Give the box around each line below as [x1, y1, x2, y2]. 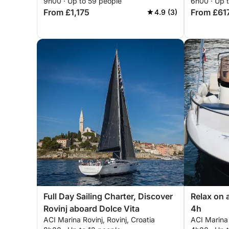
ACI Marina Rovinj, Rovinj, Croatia [43, 215, 155, 224]
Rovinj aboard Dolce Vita [43, 203, 140, 214]
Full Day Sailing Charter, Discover [43, 191, 173, 201]
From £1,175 [43, 7, 89, 17]
